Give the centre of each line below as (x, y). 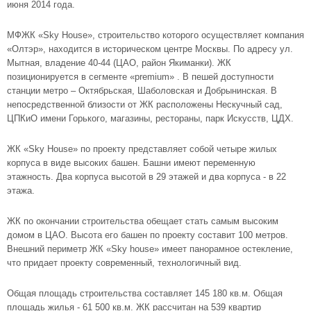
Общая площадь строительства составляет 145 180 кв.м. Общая (145, 293)
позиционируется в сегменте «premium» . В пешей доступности (140, 77)
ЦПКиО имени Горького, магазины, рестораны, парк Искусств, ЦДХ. (150, 118)
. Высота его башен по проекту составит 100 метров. (177, 235)
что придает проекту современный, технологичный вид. (124, 263)
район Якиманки (175, 63)
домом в (26, 235)
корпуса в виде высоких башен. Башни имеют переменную (131, 163)
